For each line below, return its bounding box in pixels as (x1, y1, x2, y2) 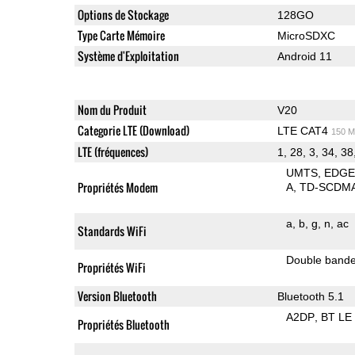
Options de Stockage (77, 6, 169, 23)
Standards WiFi (77, 222, 147, 239)
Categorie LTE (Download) (77, 121, 189, 139)
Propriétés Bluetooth (77, 315, 170, 333)
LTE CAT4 (277, 124, 331, 137)
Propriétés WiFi (77, 258, 146, 276)
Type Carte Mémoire (77, 26, 165, 44)
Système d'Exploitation (77, 47, 179, 64)
